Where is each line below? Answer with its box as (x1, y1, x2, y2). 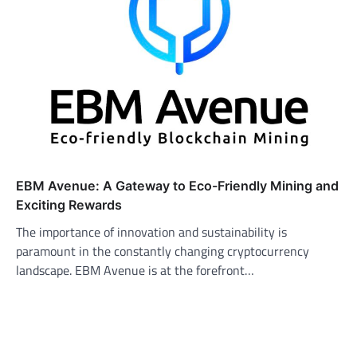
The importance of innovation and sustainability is (16, 222, 287, 241)
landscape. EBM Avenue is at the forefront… (16, 261, 254, 280)
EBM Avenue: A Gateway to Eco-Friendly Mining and (16, 178, 339, 194)
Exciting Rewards (16, 197, 122, 213)
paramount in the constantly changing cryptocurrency (16, 241, 309, 261)
